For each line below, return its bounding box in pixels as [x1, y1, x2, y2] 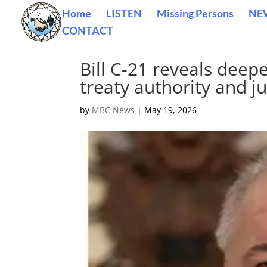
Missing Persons [157, 7, 234, 20]
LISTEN [106, 7, 142, 20]
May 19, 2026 [144, 104, 197, 116]
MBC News [92, 104, 135, 116]
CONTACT [62, 24, 113, 37]
